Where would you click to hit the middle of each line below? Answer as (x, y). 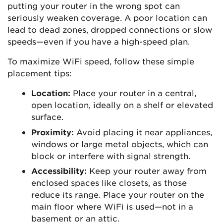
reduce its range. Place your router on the (118, 194)
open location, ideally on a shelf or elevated (122, 105)
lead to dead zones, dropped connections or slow (110, 29)
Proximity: (53, 132)
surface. (47, 117)
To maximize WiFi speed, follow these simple (101, 61)
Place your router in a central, (133, 93)
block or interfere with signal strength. (111, 155)
